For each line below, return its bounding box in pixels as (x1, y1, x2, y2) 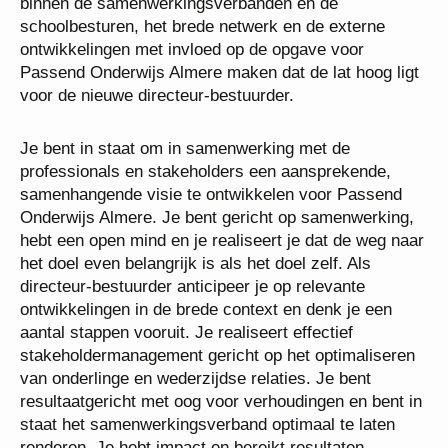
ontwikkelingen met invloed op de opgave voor (20, 40, 364, 59)
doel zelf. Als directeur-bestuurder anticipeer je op (20, 277, 392, 296)
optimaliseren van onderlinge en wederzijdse (20, 369, 351, 388)
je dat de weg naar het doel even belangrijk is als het (20, 254, 412, 273)
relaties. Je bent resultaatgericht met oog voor (20, 392, 364, 411)
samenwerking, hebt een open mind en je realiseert (20, 231, 400, 250)
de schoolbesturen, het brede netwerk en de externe (20, 17, 408, 36)
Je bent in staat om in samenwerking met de (20, 139, 350, 158)
